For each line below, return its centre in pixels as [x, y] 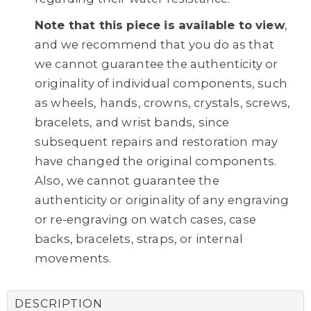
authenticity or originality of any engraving [162, 200]
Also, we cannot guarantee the [127, 180]
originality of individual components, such [161, 83]
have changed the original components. [156, 161]
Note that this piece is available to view [160, 25]
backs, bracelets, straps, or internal [139, 239]
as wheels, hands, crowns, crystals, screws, [163, 103]
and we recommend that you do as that [154, 44]
